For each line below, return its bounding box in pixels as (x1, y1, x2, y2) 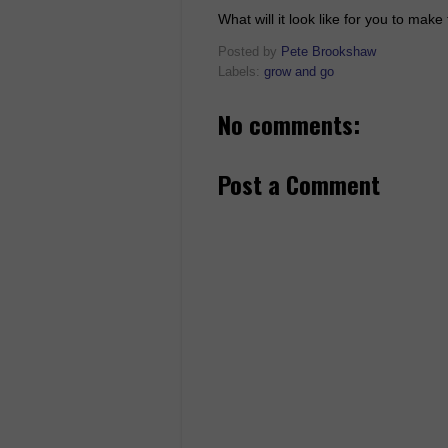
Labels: (218, 65, 264, 80)
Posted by (218, 45, 281, 60)
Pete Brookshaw (281, 45, 376, 60)
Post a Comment (218, 166, 380, 203)
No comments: (218, 106, 360, 143)
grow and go (264, 65, 334, 80)
